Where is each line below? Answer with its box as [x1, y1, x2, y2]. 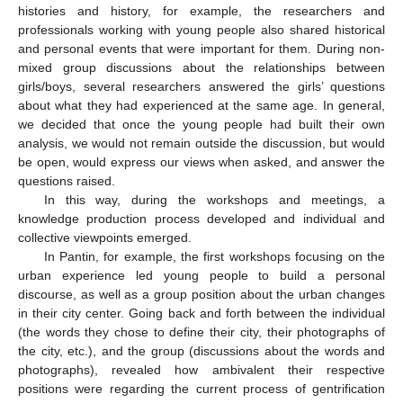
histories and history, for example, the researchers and [18, 4, 385, 19]
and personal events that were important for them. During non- [18, 41, 385, 57]
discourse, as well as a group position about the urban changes [18, 287, 385, 302]
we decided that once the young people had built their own [18, 117, 385, 132]
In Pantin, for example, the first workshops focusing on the [43, 249, 385, 264]
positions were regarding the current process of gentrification [18, 381, 385, 397]
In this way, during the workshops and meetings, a [43, 193, 385, 208]
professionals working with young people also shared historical [18, 22, 385, 38]
